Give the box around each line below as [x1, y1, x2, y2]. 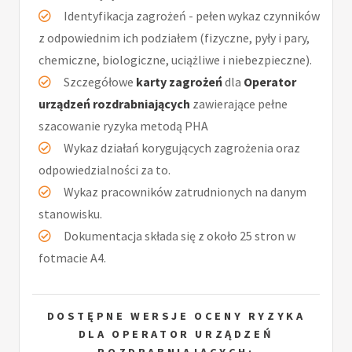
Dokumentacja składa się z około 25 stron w [64, 227, 295, 244]
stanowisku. [38, 205, 102, 222]
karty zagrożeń [136, 73, 222, 90]
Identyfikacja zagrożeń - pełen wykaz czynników [64, 7, 320, 24]
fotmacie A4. [38, 249, 106, 266]
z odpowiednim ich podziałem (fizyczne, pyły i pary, [38, 29, 310, 46]
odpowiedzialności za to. [38, 161, 170, 178]
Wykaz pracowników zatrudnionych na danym [64, 183, 306, 200]
